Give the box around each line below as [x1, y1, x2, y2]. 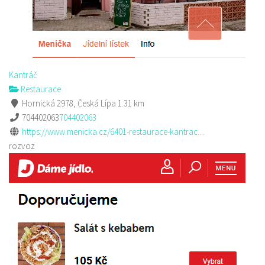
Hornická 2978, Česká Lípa [20, 98, 116, 109]
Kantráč [9, 69, 37, 80]
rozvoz [9, 140, 35, 151]
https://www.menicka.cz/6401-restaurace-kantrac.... [21, 126, 205, 137]
